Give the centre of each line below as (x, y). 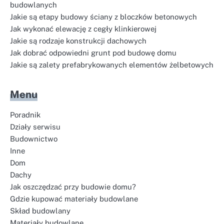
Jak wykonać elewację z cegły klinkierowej (83, 28)
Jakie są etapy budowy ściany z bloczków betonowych (103, 16)
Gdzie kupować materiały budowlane (74, 198)
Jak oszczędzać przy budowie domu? (73, 186)
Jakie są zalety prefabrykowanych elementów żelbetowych (112, 64)
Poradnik (25, 114)
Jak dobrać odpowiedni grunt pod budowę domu (93, 52)
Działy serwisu (35, 126)
